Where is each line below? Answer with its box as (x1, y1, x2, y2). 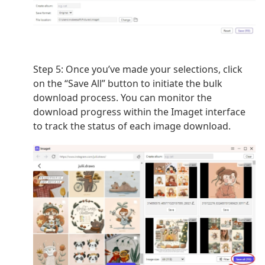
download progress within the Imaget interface (33, 105, 245, 119)
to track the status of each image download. (33, 119, 231, 133)
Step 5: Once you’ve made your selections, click (33, 63, 243, 76)
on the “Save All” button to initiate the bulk (33, 77, 222, 91)
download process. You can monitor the (33, 91, 212, 105)
